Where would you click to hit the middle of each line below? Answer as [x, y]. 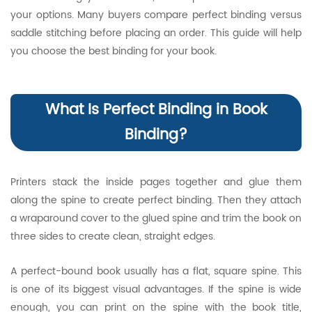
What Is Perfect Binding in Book [156, 110]
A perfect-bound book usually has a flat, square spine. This [156, 271]
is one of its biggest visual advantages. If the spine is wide [156, 289]
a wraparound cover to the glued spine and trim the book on [156, 218]
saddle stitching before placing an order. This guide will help [156, 33]
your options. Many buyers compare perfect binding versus [156, 15]
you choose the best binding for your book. [114, 51]
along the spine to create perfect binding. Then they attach [156, 200]
